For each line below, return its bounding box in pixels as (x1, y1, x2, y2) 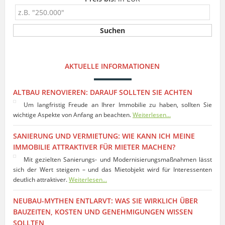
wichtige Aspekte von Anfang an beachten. (13, 110, 133, 119)
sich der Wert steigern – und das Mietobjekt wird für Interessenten (13, 165, 212, 174)
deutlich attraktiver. (13, 175, 69, 184)
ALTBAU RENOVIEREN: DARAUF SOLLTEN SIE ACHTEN (13, 87, 192, 97)
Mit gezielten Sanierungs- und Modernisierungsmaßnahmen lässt (23, 155, 212, 164)
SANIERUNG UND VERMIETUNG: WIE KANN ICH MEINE (13, 131, 195, 141)
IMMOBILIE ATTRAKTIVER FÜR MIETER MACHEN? (13, 142, 175, 152)
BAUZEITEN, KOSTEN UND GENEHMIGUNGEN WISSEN (13, 206, 193, 216)
